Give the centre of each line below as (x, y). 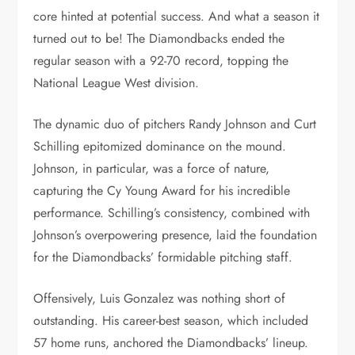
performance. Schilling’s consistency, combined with (172, 213)
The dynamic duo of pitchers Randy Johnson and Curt (175, 124)
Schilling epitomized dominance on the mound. (160, 146)
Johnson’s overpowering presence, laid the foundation (176, 235)
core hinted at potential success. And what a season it (177, 16)
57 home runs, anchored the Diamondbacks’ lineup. (171, 343)
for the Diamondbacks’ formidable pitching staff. (163, 257)
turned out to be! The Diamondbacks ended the (159, 38)
